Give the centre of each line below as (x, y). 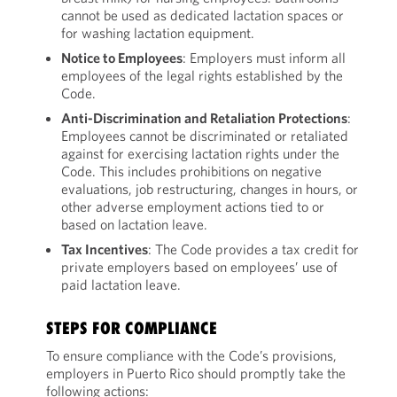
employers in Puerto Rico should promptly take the (195, 373)
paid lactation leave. (121, 284)
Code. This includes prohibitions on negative (191, 171)
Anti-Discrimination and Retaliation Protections (204, 118)
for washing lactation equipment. (157, 33)
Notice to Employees (121, 58)
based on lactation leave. (134, 224)
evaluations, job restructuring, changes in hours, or (209, 189)
